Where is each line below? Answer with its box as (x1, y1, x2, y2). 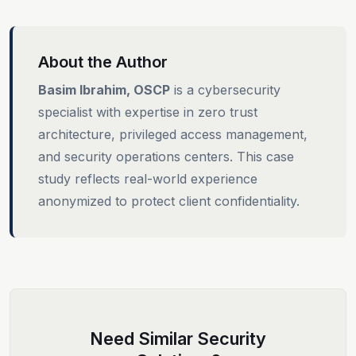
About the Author (38, 52, 168, 72)
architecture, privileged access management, (38, 126, 308, 142)
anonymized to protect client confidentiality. (38, 192, 300, 209)
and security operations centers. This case (38, 148, 294, 164)
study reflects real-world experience (38, 170, 257, 187)
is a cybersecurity (170, 81, 281, 98)
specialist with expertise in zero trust (38, 103, 257, 120)
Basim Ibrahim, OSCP (38, 81, 170, 98)
